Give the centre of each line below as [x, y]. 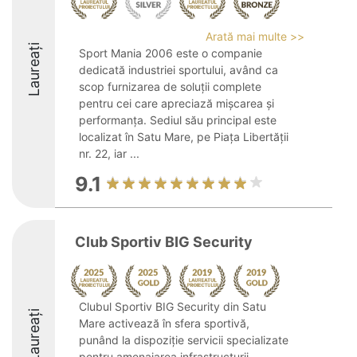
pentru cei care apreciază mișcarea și [177, 103]
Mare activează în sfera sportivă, [164, 323]
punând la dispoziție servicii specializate [184, 340]
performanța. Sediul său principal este [178, 120]
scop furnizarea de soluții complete [170, 86]
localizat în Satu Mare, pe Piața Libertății [184, 137]
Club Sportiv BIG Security [164, 242]
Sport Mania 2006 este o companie [171, 53]
